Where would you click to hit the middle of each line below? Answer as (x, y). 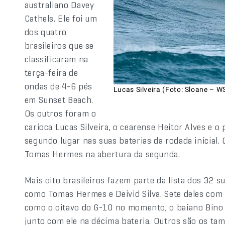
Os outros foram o (60, 113)
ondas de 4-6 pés (58, 86)
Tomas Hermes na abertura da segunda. (102, 154)
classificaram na (56, 59)
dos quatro (45, 32)
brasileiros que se (59, 45)
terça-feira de (51, 73)
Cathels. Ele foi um (61, 18)
